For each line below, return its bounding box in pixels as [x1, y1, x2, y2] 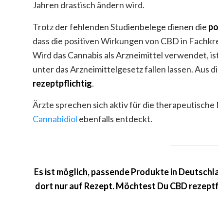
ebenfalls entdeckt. [77, 113, 152, 125]
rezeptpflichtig [33, 77, 92, 89]
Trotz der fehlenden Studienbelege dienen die [33, 21, 208, 32]
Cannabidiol [33, 113, 77, 125]
